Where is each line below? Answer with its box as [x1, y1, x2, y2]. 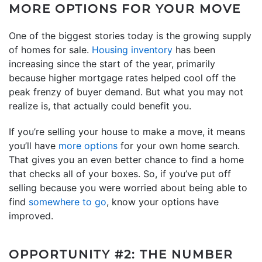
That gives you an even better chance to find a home [9, 153, 244, 166]
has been [173, 43, 215, 56]
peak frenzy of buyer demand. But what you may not [9, 85, 243, 98]
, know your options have [106, 195, 219, 208]
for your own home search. [118, 139, 240, 151]
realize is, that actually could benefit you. [9, 99, 191, 112]
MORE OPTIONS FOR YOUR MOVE [9, 1, 241, 16]
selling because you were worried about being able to [9, 181, 247, 194]
